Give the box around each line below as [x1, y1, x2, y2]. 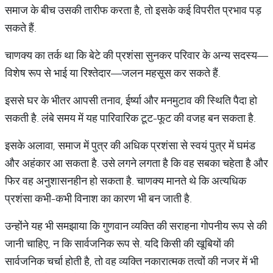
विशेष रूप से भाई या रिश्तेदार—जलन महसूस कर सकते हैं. [5, 66, 221, 80]
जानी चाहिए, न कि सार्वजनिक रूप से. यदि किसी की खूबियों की [5, 236, 234, 250]
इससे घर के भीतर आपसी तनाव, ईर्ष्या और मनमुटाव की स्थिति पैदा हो [5, 93, 257, 107]
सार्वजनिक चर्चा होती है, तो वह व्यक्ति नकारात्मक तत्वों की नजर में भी [5, 254, 258, 268]
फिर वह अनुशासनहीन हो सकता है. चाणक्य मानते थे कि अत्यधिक [5, 174, 246, 188]
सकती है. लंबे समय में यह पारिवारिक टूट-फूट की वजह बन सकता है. [5, 111, 256, 125]
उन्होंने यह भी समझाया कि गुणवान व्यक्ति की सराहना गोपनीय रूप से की [5, 219, 267, 233]
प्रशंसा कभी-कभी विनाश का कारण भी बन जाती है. [5, 191, 194, 205]
